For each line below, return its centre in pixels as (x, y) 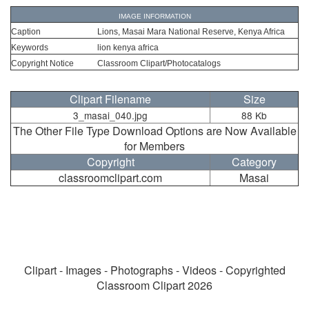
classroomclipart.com (110, 178)
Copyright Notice (42, 64)
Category (254, 162)
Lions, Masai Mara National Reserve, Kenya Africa (191, 32)
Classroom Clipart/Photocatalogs (159, 64)
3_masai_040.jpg (110, 116)
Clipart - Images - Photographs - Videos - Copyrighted (154, 270)
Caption (26, 32)
